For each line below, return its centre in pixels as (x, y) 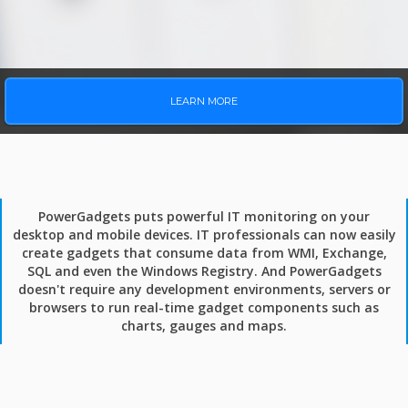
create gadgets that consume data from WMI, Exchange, (204, 253)
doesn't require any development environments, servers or (204, 289)
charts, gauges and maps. (204, 326)
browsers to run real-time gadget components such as (204, 307)
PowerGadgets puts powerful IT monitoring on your (204, 216)
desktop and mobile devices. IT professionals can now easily (204, 235)
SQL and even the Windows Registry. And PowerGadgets (204, 271)
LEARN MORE (204, 101)
